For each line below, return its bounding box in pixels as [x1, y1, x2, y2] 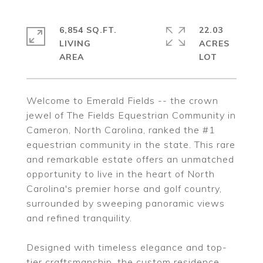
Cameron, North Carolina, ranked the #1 [26, 124, 215, 136]
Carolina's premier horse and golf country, [26, 183, 222, 194]
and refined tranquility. [26, 212, 132, 224]
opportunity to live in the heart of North [26, 168, 215, 180]
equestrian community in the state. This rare [26, 139, 235, 150]
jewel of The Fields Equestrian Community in [26, 109, 236, 121]
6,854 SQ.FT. [59, 25, 117, 35]
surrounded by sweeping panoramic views [26, 197, 225, 209]
